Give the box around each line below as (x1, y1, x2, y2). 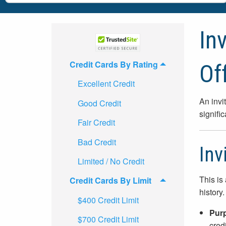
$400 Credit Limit (78, 194, 139, 206)
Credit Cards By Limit (70, 175, 151, 187)
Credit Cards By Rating (70, 59, 158, 71)
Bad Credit (78, 136, 116, 148)
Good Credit (78, 97, 121, 109)
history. (199, 186, 224, 198)
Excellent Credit (78, 78, 135, 90)
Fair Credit (78, 117, 115, 129)
